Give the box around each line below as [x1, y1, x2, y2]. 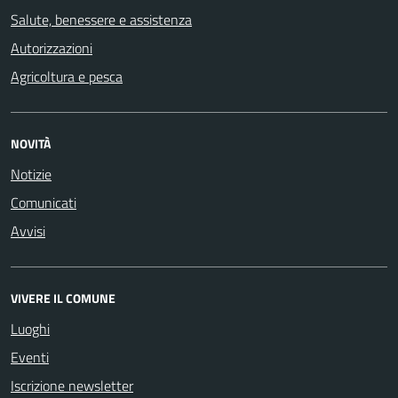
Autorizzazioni [11, 36, 92, 59]
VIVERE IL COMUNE [11, 288, 115, 307]
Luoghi [11, 317, 50, 339]
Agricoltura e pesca [11, 65, 123, 87]
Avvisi [11, 219, 45, 242]
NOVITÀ [11, 133, 51, 153]
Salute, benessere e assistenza [11, 8, 192, 30]
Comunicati [11, 191, 76, 213]
